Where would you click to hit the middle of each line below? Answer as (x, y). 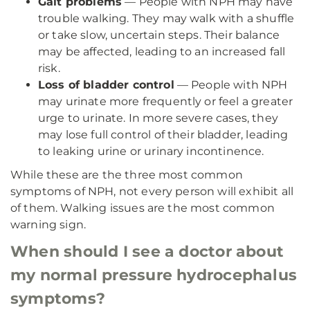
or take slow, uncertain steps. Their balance (159, 35)
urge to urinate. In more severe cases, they (158, 118)
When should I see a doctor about (147, 252)
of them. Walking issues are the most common (143, 208)
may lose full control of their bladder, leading (163, 135)
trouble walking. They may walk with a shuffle (166, 18)
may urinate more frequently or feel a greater (166, 101)
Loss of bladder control (106, 85)
